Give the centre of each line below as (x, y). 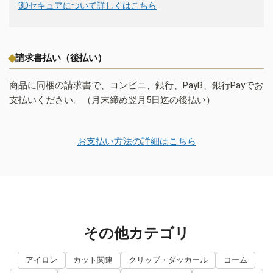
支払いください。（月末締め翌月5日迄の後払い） (112, 100)
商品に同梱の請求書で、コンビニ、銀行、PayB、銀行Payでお (136, 86)
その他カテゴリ (136, 233)
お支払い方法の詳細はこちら (136, 142)
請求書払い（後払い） (61, 58)
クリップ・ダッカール (168, 260)
